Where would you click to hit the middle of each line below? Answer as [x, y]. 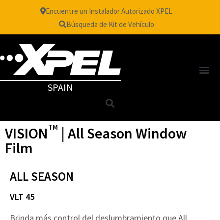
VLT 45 [22, 197]
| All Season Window [122, 133]
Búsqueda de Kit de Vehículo [110, 24]
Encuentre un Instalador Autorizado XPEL [109, 11]
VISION [27, 133]
